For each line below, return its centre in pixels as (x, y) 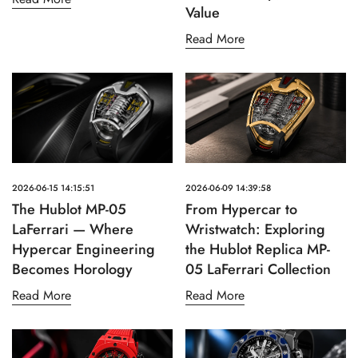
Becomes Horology (72, 270)
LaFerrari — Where (73, 230)
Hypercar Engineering (84, 250)
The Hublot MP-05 (69, 210)
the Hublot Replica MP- (258, 250)
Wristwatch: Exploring (255, 230)
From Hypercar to (241, 210)
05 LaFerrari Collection (258, 270)
